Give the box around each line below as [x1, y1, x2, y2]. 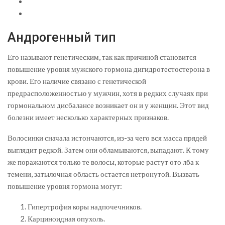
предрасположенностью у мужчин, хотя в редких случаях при [8, 88, 208, 98]
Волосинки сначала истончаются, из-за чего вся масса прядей [8, 133, 207, 143]
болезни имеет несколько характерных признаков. [8, 113, 169, 122]
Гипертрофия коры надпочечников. [28, 202, 142, 211]
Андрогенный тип [8, 30, 116, 45]
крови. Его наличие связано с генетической [8, 76, 146, 86]
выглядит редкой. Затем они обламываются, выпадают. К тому [8, 145, 209, 155]
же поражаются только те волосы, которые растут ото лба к [8, 157, 199, 167]
